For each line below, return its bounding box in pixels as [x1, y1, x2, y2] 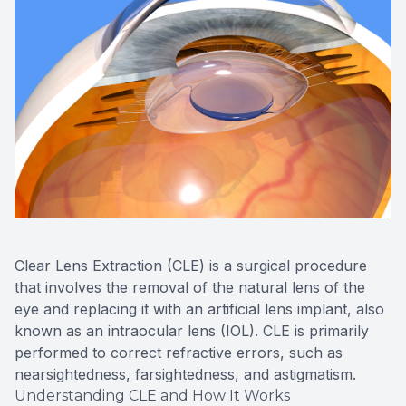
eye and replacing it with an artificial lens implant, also [14, 300, 384, 319]
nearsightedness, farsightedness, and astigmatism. [14, 365, 356, 384]
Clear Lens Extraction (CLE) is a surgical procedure [14, 256, 367, 275]
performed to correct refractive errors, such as [14, 343, 343, 362]
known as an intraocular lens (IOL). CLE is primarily [14, 322, 369, 341]
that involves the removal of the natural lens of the [14, 278, 365, 297]
